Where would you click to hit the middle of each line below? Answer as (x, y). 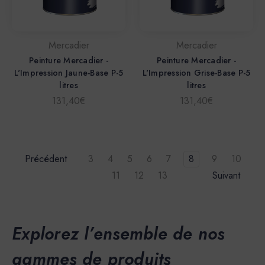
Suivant (228, 176)
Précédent (44, 159)
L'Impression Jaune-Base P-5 (69, 73)
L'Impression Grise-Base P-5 (196, 73)
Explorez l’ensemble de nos (118, 233)
